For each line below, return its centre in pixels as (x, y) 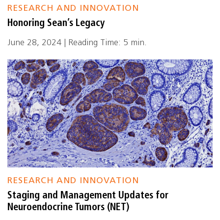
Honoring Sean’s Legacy (56, 24)
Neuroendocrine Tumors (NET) (68, 208)
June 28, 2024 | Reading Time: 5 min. (77, 43)
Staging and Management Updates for (88, 196)
